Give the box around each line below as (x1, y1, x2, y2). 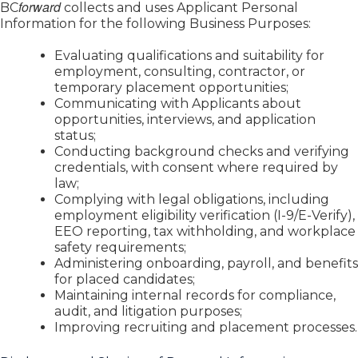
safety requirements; (54, 240, 186, 256)
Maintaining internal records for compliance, (54, 288, 336, 304)
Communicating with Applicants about (54, 96, 301, 112)
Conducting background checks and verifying (54, 144, 349, 160)
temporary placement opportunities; (54, 80, 288, 96)
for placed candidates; (54, 272, 195, 288)
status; (54, 128, 96, 144)
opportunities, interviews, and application (54, 112, 316, 128)
